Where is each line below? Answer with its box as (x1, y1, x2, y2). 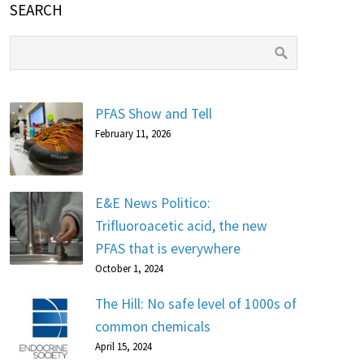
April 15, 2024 (94, 340, 152, 353)
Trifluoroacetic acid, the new (94, 217, 267, 235)
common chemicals (94, 318, 210, 336)
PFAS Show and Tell (94, 105, 212, 123)
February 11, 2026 (94, 127, 171, 140)
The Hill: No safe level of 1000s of (94, 295, 297, 313)
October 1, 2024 (94, 262, 163, 275)
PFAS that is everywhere (94, 240, 240, 258)
